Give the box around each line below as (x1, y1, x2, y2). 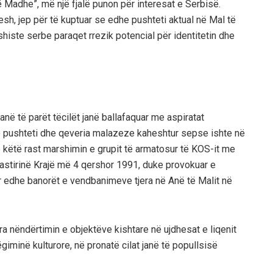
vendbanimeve (70, 174, 132, 186)
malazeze (93, 127, 135, 139)
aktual (169, 13, 194, 26)
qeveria (58, 127, 90, 139)
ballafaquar (102, 111, 149, 123)
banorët (27, 174, 60, 186)
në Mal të (194, 13, 236, 26)
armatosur (135, 143, 178, 155)
